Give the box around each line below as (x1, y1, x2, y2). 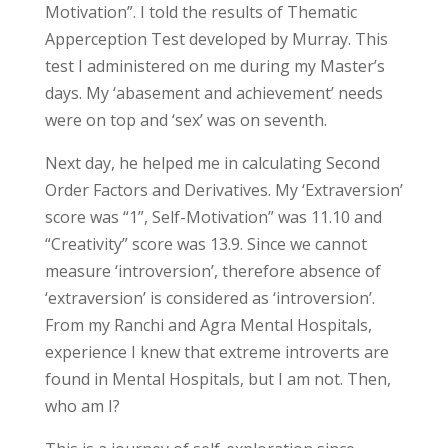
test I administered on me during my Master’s (44, 55, 385, 77)
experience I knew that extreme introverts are (44, 341, 389, 363)
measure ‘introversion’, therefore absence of (44, 260, 381, 282)
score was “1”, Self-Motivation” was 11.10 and (44, 206, 382, 228)
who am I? (44, 395, 120, 417)
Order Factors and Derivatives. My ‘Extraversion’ (44, 179, 403, 201)
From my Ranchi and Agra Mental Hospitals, (44, 314, 372, 336)
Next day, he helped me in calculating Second (44, 152, 380, 174)
